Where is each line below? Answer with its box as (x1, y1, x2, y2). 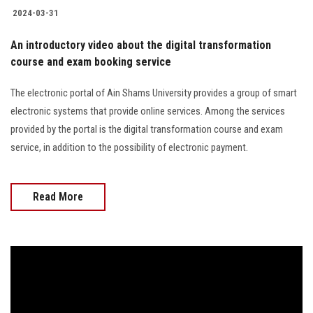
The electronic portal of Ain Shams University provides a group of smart (10, 86, 297, 99)
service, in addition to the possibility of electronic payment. (10, 140, 248, 154)
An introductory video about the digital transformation (10, 38, 271, 52)
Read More (33, 189, 83, 203)
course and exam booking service (10, 54, 171, 68)
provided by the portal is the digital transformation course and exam (10, 122, 283, 136)
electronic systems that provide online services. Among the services (10, 104, 285, 117)
